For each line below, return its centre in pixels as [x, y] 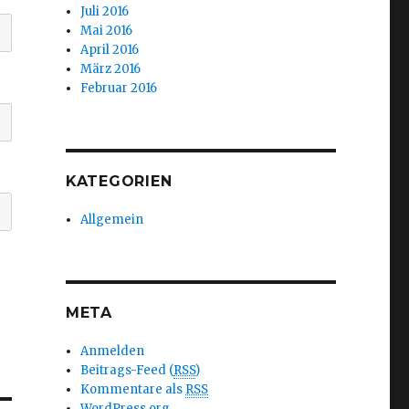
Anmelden [113, 351]
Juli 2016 [105, 11]
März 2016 [111, 69]
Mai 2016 [107, 31]
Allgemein [112, 220]
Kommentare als [133, 389]
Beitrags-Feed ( [127, 370]
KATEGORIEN [119, 181]
